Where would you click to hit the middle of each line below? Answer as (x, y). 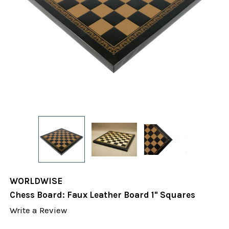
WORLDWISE (36, 181)
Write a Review (39, 210)
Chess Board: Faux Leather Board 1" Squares (103, 194)
